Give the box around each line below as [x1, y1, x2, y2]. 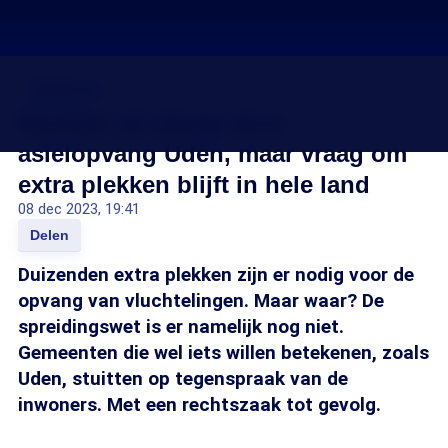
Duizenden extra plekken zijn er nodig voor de [18, 263, 414, 286]
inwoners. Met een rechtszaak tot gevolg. [18, 393, 381, 416]
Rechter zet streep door [18, 109, 285, 136]
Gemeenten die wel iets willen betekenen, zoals [18, 341, 429, 364]
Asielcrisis [30, 82, 101, 98]
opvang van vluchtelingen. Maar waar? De [18, 289, 384, 312]
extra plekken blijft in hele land [18, 171, 370, 198]
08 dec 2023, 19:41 [18, 200, 140, 218]
